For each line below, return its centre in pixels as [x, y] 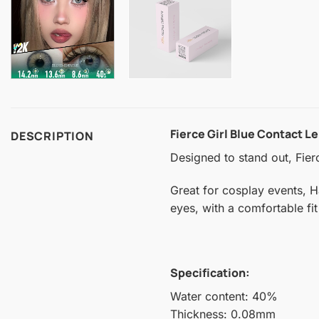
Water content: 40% [224, 297]
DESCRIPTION [52, 136]
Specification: [210, 273]
